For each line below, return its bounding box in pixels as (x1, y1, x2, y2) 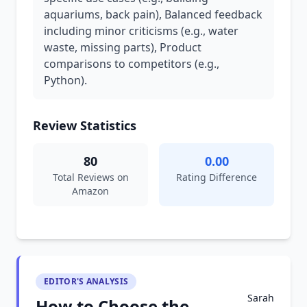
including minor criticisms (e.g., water (44, 23, 238, 38)
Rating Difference (176, 171, 257, 184)
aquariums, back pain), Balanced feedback (44, 7, 262, 22)
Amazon (72, 184, 109, 197)
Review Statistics (33, 117, 136, 134)
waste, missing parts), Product (44, 40, 201, 55)
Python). (44, 73, 87, 88)
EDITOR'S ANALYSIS (44, 275, 129, 287)
